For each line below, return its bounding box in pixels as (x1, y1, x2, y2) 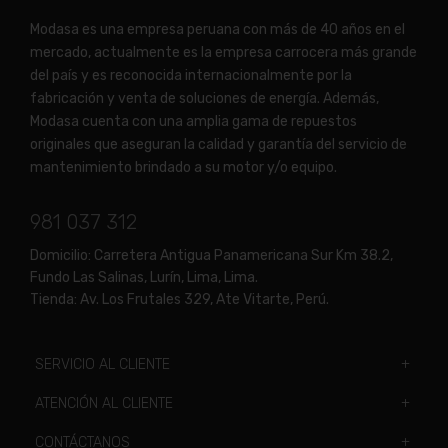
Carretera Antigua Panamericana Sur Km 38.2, (91, 247, 393, 265)
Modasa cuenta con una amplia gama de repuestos (30, 113, 357, 131)
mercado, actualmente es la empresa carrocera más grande (30, 44, 417, 62)
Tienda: (30, 291, 77, 309)
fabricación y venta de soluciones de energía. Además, (30, 90, 379, 108)
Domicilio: (30, 247, 91, 265)
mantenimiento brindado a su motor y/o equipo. (30, 159, 337, 177)
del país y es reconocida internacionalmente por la (30, 67, 352, 85)
